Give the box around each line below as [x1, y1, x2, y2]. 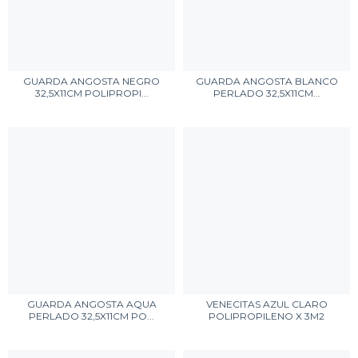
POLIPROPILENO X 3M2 [209, 310, 324, 322]
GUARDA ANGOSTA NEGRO [23, 75, 160, 87]
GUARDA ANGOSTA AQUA [26, 298, 157, 310]
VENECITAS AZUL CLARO [205, 298, 328, 310]
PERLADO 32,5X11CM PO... [29, 310, 154, 322]
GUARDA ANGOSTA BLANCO [195, 75, 338, 87]
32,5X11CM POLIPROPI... [34, 87, 149, 99]
